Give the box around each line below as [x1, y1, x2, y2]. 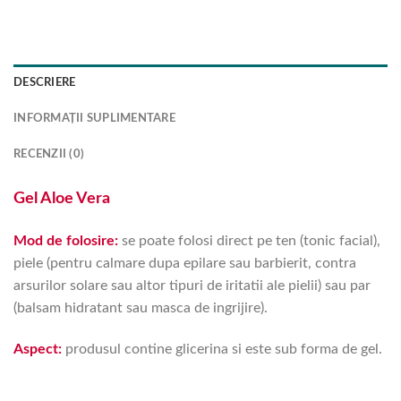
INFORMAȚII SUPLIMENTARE [13, 113, 175, 124]
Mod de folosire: [13, 233, 118, 248]
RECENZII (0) [13, 149, 85, 160]
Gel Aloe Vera [13, 191, 110, 208]
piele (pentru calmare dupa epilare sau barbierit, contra [13, 255, 356, 270]
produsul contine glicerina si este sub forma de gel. [62, 341, 382, 356]
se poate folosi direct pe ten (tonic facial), [118, 233, 380, 248]
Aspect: [13, 341, 62, 356]
